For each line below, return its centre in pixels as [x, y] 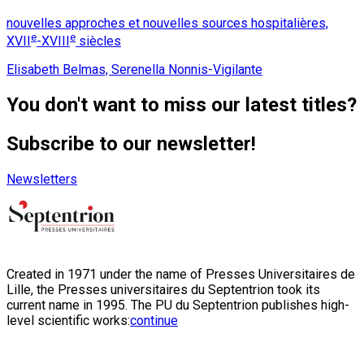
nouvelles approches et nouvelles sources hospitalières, [167, 23]
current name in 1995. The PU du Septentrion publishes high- [178, 305]
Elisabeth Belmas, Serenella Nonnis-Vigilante [134, 70]
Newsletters [42, 179]
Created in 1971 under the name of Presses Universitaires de [181, 274]
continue [154, 320]
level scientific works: [68, 320]
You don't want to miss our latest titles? [182, 105]
